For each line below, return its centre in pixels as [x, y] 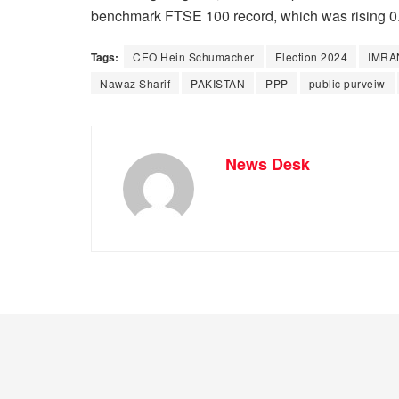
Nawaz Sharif [135, 84]
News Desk [268, 164]
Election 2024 [311, 57]
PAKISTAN [218, 84]
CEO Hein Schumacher [194, 57]
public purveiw [347, 84]
